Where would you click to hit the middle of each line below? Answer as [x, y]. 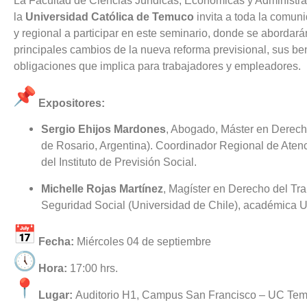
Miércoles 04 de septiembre [143, 241]
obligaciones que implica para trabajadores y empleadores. [157, 66]
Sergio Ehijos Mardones [103, 130]
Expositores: [72, 103]
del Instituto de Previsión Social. [119, 162]
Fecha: [56, 241]
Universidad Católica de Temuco [110, 17]
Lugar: [56, 295]
